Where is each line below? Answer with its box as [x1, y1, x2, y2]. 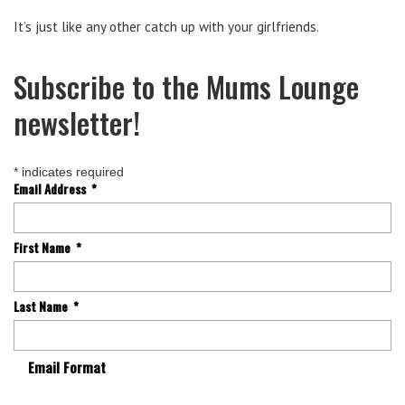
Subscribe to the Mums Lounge [14, 64, 359, 108]
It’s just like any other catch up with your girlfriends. [14, 17, 319, 35]
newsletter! [14, 100, 140, 144]
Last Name [14, 296, 73, 316]
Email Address [14, 178, 91, 198]
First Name [14, 237, 76, 257]
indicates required [18, 164, 124, 179]
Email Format [28, 356, 106, 377]
